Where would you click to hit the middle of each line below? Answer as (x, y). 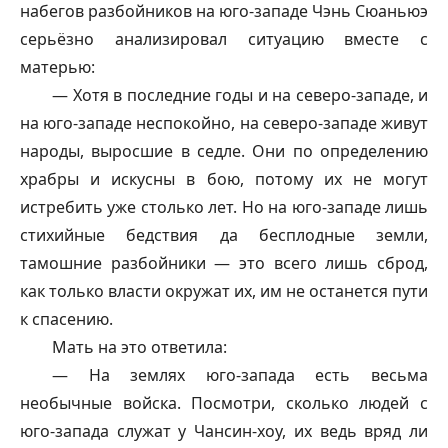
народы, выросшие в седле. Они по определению (224, 151)
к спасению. (66, 319)
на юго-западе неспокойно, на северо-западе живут (224, 123)
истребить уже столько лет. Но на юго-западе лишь (224, 207)
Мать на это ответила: (139, 347)
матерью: (57, 67)
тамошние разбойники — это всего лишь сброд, (224, 263)
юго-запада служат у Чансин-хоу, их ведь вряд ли (224, 431)
